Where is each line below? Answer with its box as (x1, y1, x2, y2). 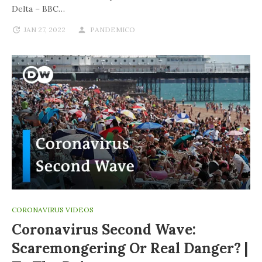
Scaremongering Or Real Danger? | (12, 239, 248, 258)
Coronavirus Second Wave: (12, 220, 196, 239)
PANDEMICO (90, 25, 135, 35)
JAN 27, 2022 (24, 25, 65, 35)
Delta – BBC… (12, 4, 65, 15)
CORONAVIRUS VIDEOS (12, 205, 94, 215)
